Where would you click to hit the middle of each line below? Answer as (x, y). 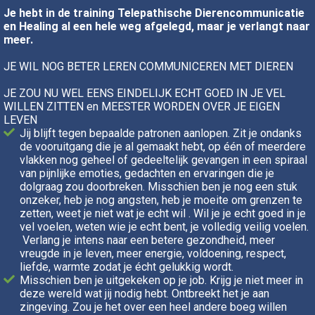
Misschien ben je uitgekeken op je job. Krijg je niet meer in (162, 280)
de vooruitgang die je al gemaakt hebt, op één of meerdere (163, 146)
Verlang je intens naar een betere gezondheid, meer (148, 240)
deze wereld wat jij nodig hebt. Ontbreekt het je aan (145, 293)
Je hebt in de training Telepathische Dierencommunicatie (154, 13)
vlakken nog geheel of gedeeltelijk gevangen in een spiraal (164, 160)
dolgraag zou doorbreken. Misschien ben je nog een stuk (159, 186)
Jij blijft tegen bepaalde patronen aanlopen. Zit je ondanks (161, 133)
